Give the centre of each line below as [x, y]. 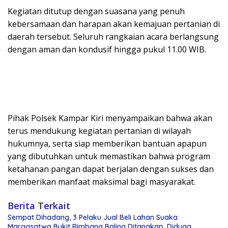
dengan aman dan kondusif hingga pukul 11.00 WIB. [107, 50]
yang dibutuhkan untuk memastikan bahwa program [109, 156]
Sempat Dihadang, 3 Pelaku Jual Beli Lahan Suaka [93, 218]
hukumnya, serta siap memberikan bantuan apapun [107, 144]
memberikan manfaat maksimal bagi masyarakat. [102, 182]
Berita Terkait [39, 206]
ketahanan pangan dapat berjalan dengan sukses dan [111, 169]
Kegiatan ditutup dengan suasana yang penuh [96, 11]
